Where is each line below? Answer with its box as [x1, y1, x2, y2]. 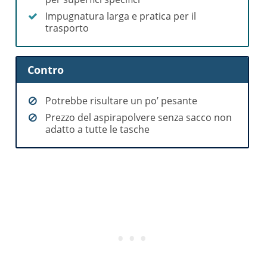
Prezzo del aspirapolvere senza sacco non [45, 111, 232, 125]
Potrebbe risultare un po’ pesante [45, 94, 198, 108]
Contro [27, 63, 64, 77]
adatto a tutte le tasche [45, 123, 150, 136]
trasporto [45, 21, 89, 35]
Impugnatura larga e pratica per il [45, 9, 197, 23]
